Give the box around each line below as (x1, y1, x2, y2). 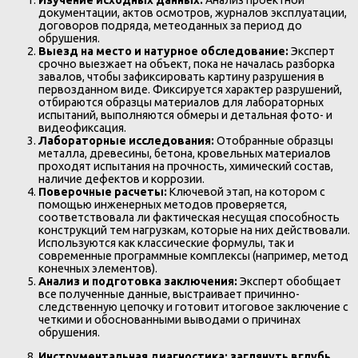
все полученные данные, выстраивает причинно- (38, 288, 300, 301)
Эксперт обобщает (237, 275, 341, 288)
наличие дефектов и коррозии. (38, 173, 205, 186)
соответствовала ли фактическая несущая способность (38, 211, 340, 225)
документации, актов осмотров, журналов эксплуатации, (38, 6, 347, 20)
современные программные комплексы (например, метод (38, 249, 348, 263)
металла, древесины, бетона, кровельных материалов (38, 147, 331, 161)
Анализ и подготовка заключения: (38, 275, 237, 288)
